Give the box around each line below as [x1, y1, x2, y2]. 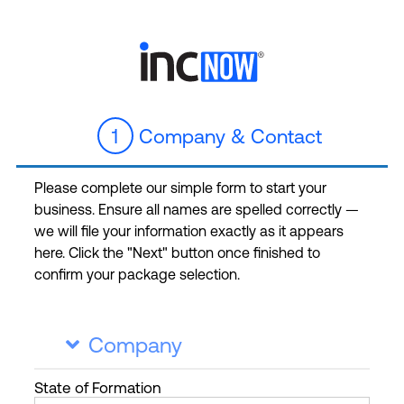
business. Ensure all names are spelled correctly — [34, 201, 359, 217]
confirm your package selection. [34, 266, 240, 282]
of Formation [75, 379, 161, 398]
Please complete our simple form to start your [34, 179, 326, 196]
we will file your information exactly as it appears [34, 223, 344, 239]
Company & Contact [133, 125, 322, 148]
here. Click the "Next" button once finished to [34, 244, 320, 261]
